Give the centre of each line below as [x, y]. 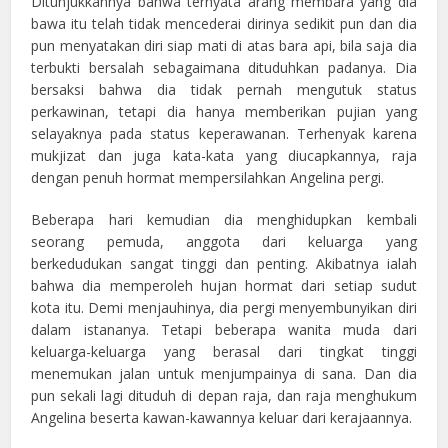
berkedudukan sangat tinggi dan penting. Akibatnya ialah [224, 264]
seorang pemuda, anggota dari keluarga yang [224, 242]
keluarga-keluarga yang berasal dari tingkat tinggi [224, 352]
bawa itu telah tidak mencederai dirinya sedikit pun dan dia [224, 24]
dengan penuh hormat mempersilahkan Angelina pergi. [208, 178]
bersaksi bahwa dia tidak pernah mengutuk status [224, 90]
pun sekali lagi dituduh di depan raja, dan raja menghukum [224, 396]
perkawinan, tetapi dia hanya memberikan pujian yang [224, 112]
